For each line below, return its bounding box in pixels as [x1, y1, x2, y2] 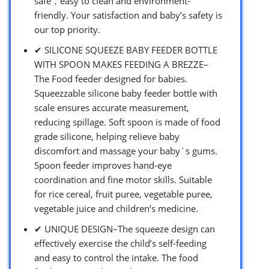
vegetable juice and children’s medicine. [34, 202, 198, 214]
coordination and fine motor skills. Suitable [34, 173, 212, 186]
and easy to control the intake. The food [34, 251, 198, 264]
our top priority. [34, 23, 100, 35]
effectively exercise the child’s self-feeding [34, 237, 207, 249]
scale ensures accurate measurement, [34, 101, 189, 113]
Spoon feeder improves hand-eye [34, 159, 172, 171]
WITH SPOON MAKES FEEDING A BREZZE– [34, 58, 208, 70]
